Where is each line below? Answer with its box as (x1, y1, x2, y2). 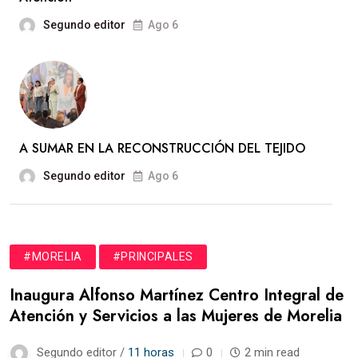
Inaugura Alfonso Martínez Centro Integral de (10, 283, 344, 307)
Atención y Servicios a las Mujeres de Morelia (10, 304, 342, 328)
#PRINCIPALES (112, 249, 194, 263)
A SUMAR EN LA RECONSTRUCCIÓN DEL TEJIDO (19, 138, 305, 157)
